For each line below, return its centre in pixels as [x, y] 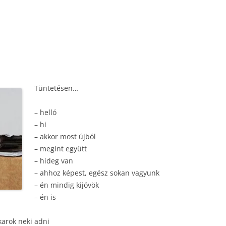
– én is [45, 197]
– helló [45, 112]
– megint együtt [61, 149]
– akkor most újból [65, 136]
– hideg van [54, 161]
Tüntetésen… [56, 88]
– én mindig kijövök [67, 185]
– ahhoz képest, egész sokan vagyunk [97, 173]
